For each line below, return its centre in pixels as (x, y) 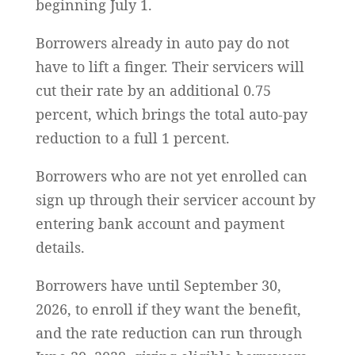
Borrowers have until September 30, (158, 286)
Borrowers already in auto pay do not (162, 43)
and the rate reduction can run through (168, 333)
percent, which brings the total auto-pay (171, 115)
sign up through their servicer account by (175, 200)
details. (60, 248)
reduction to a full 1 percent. (132, 138)
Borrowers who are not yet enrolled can (171, 176)
